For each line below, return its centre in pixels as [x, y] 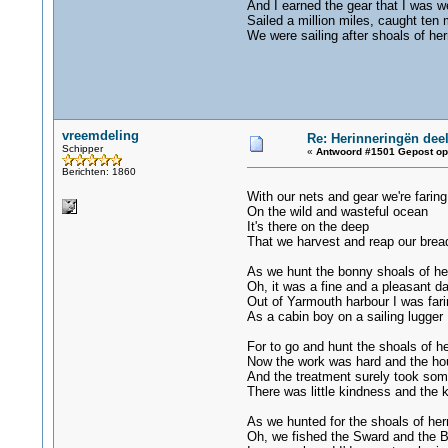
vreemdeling [100, 135]
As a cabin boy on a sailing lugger [344, 316]
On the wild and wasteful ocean [337, 211]
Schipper [82, 148]
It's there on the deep [307, 226]
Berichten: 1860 [98, 171]
